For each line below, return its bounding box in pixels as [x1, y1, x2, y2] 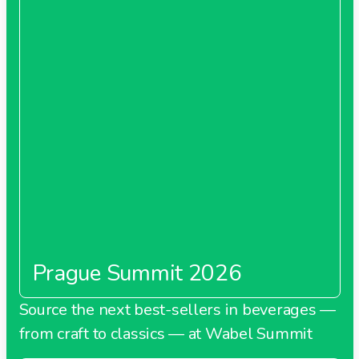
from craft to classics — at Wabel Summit [18, 322, 313, 345]
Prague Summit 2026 [32, 257, 242, 288]
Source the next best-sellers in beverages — [18, 298, 336, 321]
